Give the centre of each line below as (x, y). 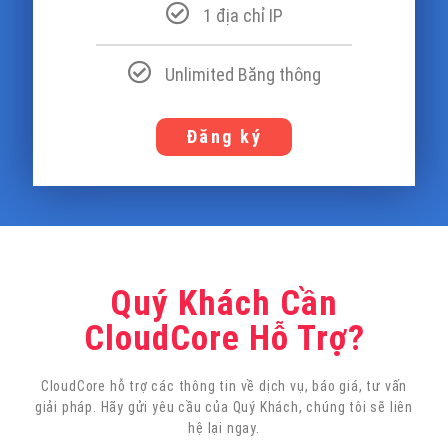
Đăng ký (224, 137)
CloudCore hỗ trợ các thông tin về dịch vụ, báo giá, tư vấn (224, 386)
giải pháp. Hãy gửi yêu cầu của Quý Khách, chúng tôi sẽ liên (224, 407)
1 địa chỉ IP (242, 16)
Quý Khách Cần (224, 304)
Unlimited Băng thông (242, 75)
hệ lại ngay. (224, 428)
